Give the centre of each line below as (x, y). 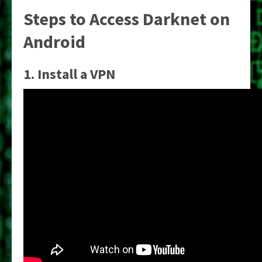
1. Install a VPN (69, 74)
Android (54, 42)
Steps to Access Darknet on (127, 19)
